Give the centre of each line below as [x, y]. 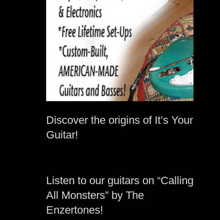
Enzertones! [75, 210]
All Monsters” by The [95, 195]
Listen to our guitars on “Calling [120, 180]
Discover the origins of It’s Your [120, 120]
